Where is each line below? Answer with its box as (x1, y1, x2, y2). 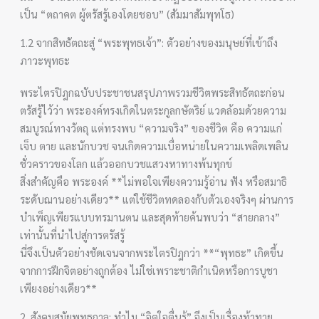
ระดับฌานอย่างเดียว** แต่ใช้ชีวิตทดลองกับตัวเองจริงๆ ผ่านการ (20, 192, 294, 206)
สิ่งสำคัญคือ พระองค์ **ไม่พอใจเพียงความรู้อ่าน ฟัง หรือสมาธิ (20, 174, 288, 188)
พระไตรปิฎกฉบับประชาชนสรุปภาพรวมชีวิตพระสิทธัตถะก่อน (20, 85, 286, 99)
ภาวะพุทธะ (20, 53, 70, 67)
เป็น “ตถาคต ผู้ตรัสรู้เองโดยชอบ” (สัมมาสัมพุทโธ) (20, 6, 235, 21)
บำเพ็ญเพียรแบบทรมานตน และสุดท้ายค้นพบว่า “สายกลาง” (20, 209, 281, 224)
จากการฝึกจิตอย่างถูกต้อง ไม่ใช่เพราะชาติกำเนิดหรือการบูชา (20, 263, 278, 277)
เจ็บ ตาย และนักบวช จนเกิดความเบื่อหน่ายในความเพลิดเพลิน (20, 138, 289, 152)
